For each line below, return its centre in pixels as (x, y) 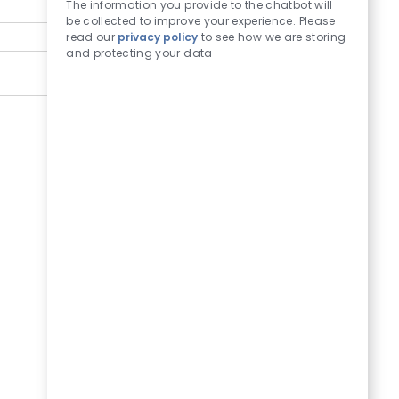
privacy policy (158, 37)
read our (92, 37)
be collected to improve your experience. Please (201, 21)
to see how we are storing (272, 37)
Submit (173, 234)
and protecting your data (139, 53)
